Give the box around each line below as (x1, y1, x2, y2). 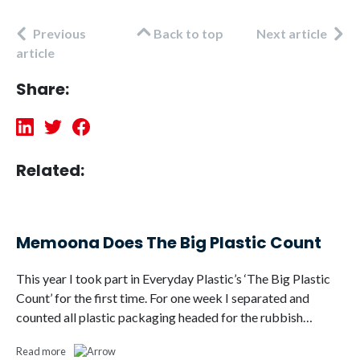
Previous (33, 26, 86, 41)
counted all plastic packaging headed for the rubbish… (16, 309, 313, 325)
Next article (256, 26, 327, 41)
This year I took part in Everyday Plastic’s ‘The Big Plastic (16, 270, 330, 286)
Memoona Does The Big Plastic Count (16, 231, 321, 254)
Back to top (153, 26, 223, 41)
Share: (16, 78, 69, 100)
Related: (16, 158, 84, 182)
